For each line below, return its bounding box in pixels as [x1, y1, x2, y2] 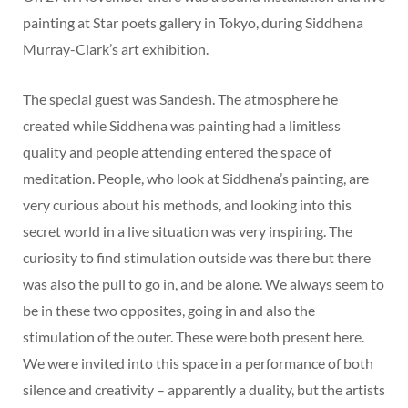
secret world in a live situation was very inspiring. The [23, 222, 352, 240]
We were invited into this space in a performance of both [23, 354, 373, 372]
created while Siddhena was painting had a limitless [23, 117, 341, 134]
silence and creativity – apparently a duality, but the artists [23, 381, 385, 398]
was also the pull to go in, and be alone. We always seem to [23, 275, 384, 292]
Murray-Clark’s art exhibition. [23, 40, 209, 57]
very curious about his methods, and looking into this [23, 196, 352, 213]
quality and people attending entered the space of [23, 143, 331, 160]
